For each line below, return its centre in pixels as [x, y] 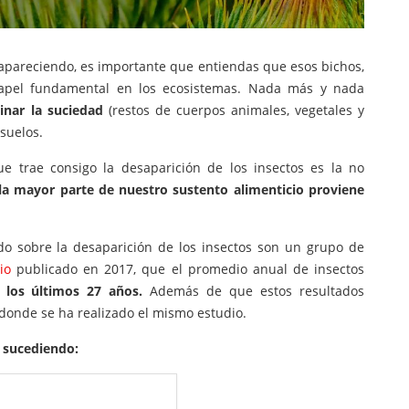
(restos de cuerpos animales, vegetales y [234, 110]
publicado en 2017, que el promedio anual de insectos [187, 269]
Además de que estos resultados [257, 291]
